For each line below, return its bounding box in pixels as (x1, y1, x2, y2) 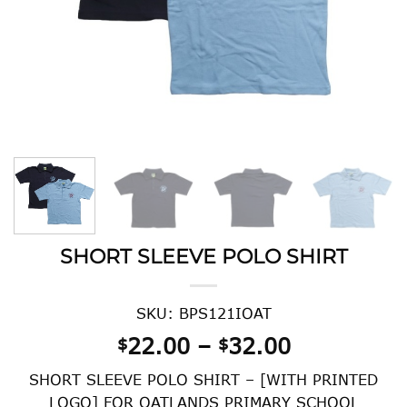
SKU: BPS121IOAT (135, 303, 272, 322)
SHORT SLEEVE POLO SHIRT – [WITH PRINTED (29, 370, 378, 388)
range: (289, 352, 362, 380)
